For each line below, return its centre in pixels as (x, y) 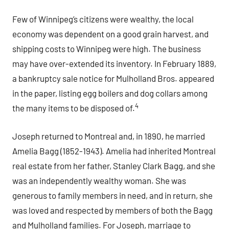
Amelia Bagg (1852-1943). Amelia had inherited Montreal (114, 151)
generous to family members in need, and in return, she (112, 195)
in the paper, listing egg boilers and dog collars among (110, 93)
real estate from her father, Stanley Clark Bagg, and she (114, 165)
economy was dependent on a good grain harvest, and (110, 34)
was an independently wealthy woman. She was (99, 180)
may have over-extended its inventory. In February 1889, (114, 64)
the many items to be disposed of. (74, 108)
